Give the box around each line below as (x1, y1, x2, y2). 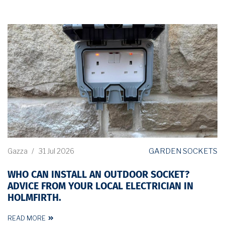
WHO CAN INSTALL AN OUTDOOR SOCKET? (8, 170, 189, 180)
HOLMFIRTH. (8, 193, 61, 203)
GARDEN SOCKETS (149, 146, 217, 156)
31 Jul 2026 (38, 147, 74, 156)
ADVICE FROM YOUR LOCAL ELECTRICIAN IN (8, 181, 193, 191)
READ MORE (8, 214, 46, 222)
